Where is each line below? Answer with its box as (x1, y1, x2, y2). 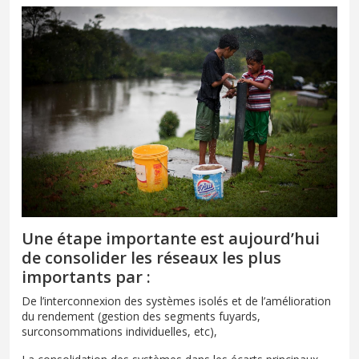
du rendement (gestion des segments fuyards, (22, 308, 260, 324)
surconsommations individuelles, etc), (22, 323, 217, 339)
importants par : (22, 265, 151, 288)
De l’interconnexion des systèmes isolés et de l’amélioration (22, 292, 331, 309)
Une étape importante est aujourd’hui (22, 227, 320, 249)
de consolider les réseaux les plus (22, 246, 281, 268)
